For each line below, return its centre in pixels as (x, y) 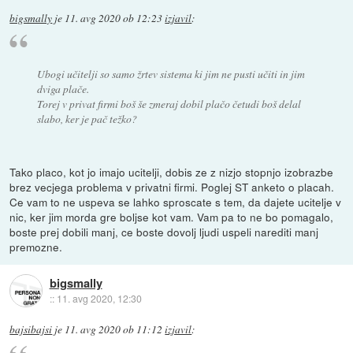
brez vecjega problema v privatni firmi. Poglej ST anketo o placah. (172, 187)
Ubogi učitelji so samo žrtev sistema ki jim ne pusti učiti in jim (171, 74)
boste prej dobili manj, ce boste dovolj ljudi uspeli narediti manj (164, 232)
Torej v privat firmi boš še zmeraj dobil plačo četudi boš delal (169, 104)
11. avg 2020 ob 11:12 (114, 330)
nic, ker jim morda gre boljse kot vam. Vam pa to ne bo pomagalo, (172, 217)
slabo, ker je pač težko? (87, 119)
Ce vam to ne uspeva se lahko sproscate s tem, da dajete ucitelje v (176, 202)
